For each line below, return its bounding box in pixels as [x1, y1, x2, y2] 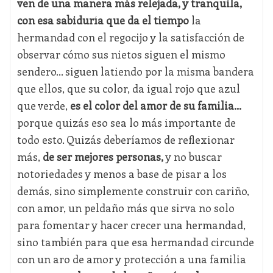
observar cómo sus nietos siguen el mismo [16, 47, 225, 62]
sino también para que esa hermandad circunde [16, 235, 254, 250]
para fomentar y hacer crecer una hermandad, [16, 218, 246, 233]
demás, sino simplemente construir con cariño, [16, 183, 249, 199]
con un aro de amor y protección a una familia [16, 252, 246, 267]
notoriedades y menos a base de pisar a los [16, 166, 227, 182]
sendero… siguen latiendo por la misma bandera [16, 64, 254, 79]
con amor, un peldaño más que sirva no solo [16, 200, 235, 216]
